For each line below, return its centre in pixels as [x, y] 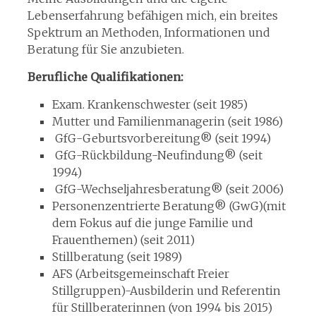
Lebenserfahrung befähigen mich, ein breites [152, 16]
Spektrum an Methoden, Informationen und [148, 32]
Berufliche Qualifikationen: [107, 77]
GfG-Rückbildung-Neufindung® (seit [157, 155]
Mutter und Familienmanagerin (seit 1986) [167, 121]
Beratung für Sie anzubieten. [105, 49]
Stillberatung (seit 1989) [117, 257]
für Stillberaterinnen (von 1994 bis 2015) [162, 308]
